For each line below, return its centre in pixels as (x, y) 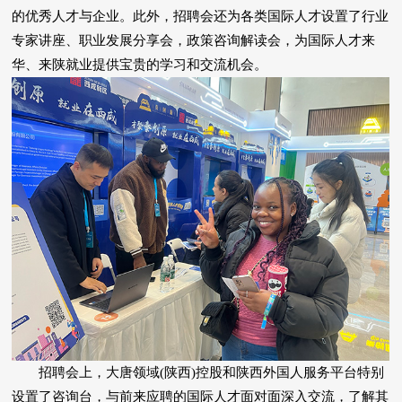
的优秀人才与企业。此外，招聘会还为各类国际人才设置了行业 (201, 17)
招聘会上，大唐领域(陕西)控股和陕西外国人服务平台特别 (198, 373)
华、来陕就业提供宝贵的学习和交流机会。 (140, 65)
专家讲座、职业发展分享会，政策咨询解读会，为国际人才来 (194, 41)
